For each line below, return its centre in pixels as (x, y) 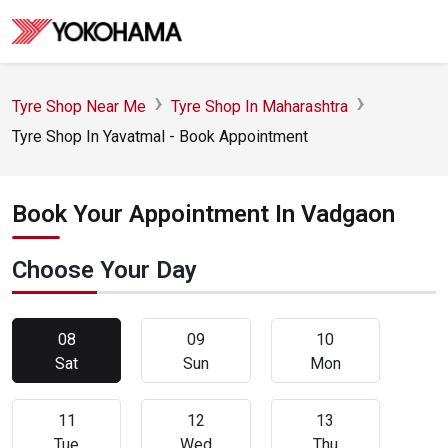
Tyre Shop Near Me (79, 106)
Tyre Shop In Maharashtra (259, 106)
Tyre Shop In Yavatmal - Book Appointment (160, 136)
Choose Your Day (104, 270)
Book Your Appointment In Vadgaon (203, 214)
